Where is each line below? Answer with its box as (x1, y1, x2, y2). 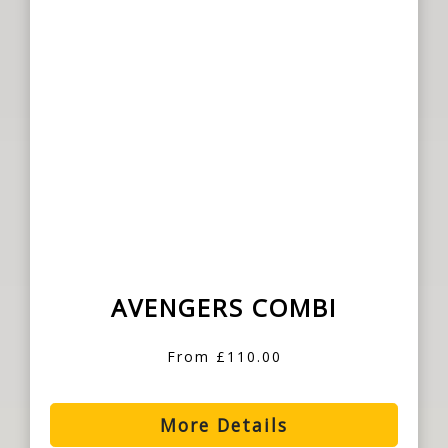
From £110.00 (166, 347, 282, 367)
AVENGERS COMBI (111, 291, 337, 325)
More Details (160, 413, 288, 438)
